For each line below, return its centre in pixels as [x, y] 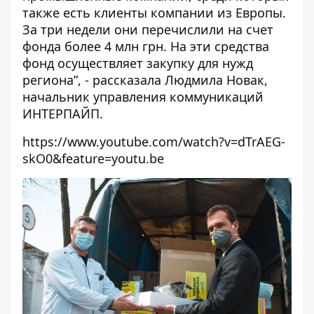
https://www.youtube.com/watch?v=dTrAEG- [154, 142]
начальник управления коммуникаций [143, 97]
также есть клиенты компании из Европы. [154, 13]
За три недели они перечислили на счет [148, 29]
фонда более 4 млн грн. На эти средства [146, 46]
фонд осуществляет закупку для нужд [138, 63]
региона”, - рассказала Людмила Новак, [145, 80]
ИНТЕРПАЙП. [63, 114]
